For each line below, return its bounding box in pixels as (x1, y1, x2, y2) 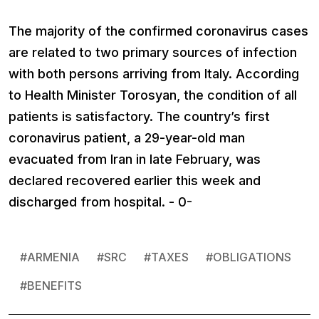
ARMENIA (27, 249, 80, 264)
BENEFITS (27, 278, 82, 293)
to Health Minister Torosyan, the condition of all (9, 87, 297, 103)
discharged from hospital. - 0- (9, 194, 192, 209)
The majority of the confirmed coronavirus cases (9, 23, 308, 38)
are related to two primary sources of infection (9, 44, 297, 60)
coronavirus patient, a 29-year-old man (9, 130, 245, 145)
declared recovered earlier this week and (9, 172, 261, 188)
